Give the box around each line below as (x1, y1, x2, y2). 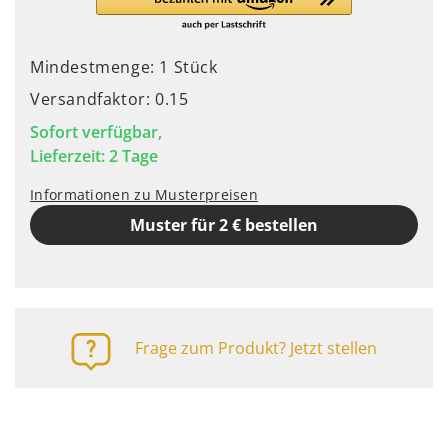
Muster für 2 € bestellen (130, 214, 318, 236)
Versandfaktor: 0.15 (30, 88, 189, 110)
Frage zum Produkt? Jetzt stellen (135, 337, 377, 359)
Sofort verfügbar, (30, 121, 162, 143)
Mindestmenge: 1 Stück (30, 56, 218, 78)
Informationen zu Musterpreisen (30, 185, 258, 204)
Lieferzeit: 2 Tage (30, 145, 158, 167)
